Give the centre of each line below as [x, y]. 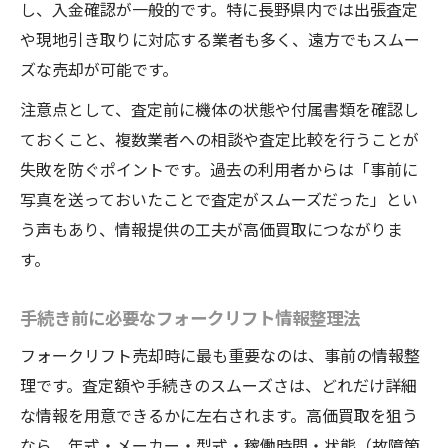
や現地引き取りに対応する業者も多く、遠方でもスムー [220, 39]
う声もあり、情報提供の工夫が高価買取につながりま [211, 229]
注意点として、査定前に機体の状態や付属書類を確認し [219, 109]
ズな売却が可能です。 [99, 69]
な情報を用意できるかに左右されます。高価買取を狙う [219, 415]
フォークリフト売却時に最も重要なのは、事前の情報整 [220, 355]
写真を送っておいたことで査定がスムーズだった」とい [219, 199]
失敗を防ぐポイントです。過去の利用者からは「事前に [219, 169]
